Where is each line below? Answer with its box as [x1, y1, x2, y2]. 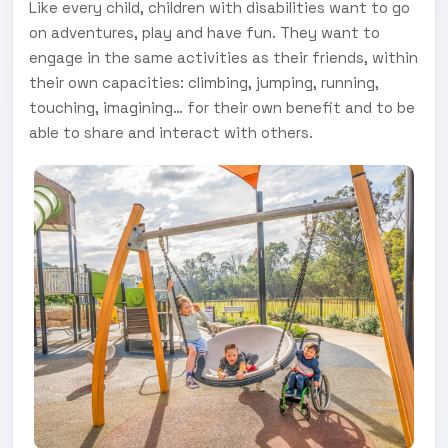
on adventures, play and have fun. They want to [29, 22, 380, 42]
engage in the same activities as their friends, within [29, 47, 418, 67]
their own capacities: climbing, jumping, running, [29, 72, 379, 92]
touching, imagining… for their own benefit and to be [29, 97, 415, 117]
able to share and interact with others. [29, 122, 313, 142]
